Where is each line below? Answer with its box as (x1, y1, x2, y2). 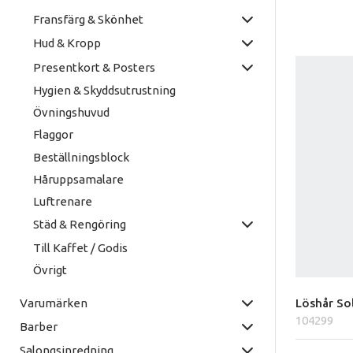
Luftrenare (32, 195, 92, 209)
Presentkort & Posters (32, 60, 155, 74)
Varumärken (20, 295, 87, 310)
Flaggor (32, 128, 73, 142)
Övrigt (32, 262, 67, 277)
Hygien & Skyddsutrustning (32, 83, 176, 97)
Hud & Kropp (32, 36, 101, 50)
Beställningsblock (32, 150, 129, 164)
